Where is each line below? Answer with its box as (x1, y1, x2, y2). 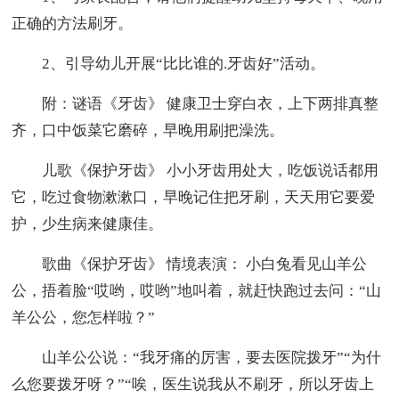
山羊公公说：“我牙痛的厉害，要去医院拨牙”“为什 (12, 348, 382, 366)
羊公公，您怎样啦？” (12, 308, 156, 326)
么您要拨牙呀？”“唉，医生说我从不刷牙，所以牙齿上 (12, 375, 375, 393)
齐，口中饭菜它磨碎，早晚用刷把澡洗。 (12, 121, 285, 139)
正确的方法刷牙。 (12, 14, 134, 32)
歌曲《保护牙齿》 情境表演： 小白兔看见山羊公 (12, 255, 368, 273)
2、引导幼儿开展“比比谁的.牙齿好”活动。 (12, 54, 326, 72)
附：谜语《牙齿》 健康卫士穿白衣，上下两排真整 (12, 94, 379, 112)
